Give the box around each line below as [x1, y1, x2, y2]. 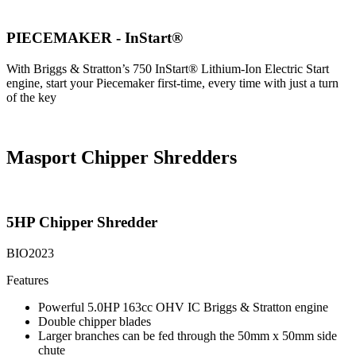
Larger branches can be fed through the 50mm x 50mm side [38, 328, 337, 342]
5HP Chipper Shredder [6, 214, 157, 231]
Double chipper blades [38, 314, 151, 328]
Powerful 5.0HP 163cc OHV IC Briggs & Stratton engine [38, 300, 328, 314]
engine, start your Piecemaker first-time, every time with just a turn [6, 75, 339, 90]
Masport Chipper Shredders [6, 147, 237, 168]
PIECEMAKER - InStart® [6, 29, 183, 46]
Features [6, 273, 48, 287]
